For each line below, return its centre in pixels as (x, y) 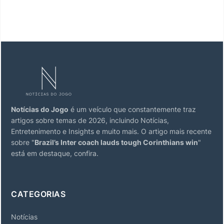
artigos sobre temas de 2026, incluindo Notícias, (90, 120)
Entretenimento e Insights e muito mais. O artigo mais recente (111, 131)
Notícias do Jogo (40, 109)
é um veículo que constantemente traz (132, 109)
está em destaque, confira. (55, 153)
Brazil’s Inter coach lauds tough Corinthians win (116, 142)
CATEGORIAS (38, 194)
